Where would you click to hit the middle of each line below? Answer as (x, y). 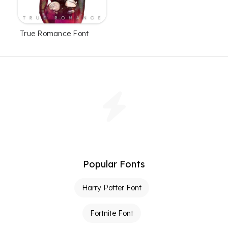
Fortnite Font (111, 213)
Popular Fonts (114, 164)
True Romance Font (54, 34)
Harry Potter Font (111, 188)
